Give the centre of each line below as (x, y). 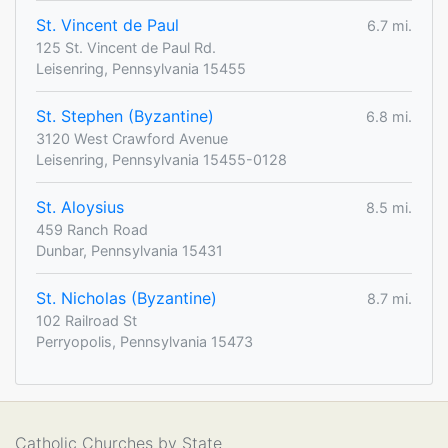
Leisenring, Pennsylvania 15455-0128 (161, 160)
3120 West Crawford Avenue (132, 139)
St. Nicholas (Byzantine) (126, 298)
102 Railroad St (86, 321)
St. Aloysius (80, 207)
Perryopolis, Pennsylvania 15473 (144, 342)
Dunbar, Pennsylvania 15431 (129, 251)
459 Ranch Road (92, 230)
